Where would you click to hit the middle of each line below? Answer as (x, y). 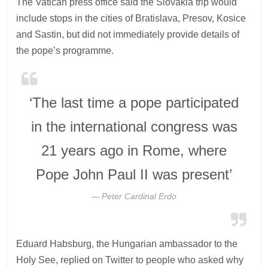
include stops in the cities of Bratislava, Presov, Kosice (131, 18)
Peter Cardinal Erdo (139, 196)
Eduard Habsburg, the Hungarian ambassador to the (127, 243)
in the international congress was (134, 126)
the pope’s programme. (65, 50)
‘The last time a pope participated (134, 102)
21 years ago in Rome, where (134, 150)
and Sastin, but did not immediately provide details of (128, 34)
